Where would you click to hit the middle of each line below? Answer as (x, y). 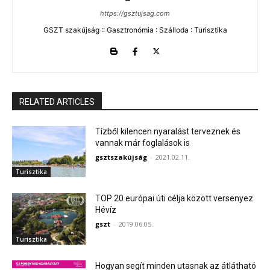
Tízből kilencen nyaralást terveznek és (168, 131)
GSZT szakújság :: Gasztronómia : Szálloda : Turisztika (135, 30)
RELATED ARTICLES (57, 102)
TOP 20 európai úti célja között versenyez (174, 199)
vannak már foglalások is (143, 143)
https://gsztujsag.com (135, 13)
